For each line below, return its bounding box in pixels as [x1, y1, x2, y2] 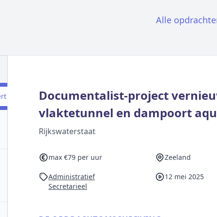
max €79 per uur [48, 153, 102, 162]
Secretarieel [48, 182, 87, 191]
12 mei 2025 [164, 172, 204, 181]
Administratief [48, 172, 95, 181]
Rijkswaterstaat [39, 126, 95, 137]
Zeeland [164, 153, 191, 162]
